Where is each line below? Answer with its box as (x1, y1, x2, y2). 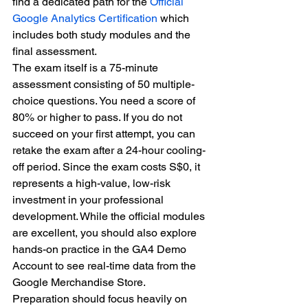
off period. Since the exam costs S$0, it (12, 160, 203, 173)
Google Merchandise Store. (12, 276, 146, 289)
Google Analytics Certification (12, 12, 157, 25)
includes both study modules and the (12, 28, 193, 41)
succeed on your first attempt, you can (12, 127, 198, 140)
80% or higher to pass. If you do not (12, 111, 185, 124)
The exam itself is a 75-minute (12, 61, 161, 74)
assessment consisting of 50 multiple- (12, 78, 195, 91)
